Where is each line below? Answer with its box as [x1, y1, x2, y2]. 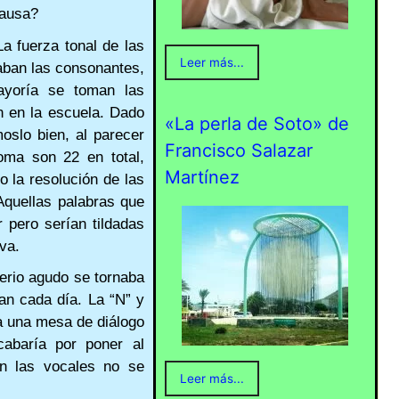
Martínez [164, 167, 240, 189]
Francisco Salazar [164, 140, 313, 162]
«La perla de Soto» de [164, 113, 349, 135]
